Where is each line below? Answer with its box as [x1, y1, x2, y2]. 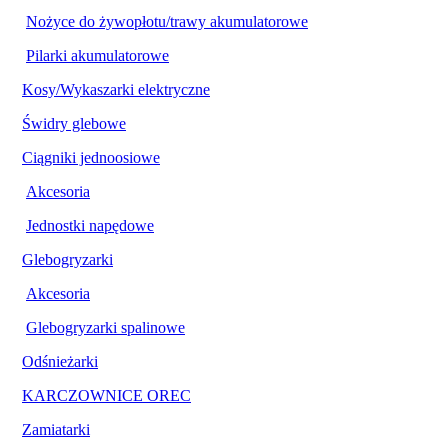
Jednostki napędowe [26, 216, 154, 234]
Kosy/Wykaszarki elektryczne [22, 80, 210, 98]
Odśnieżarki [22, 352, 98, 370]
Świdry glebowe [22, 114, 126, 132]
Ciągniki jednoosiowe [22, 148, 160, 166]
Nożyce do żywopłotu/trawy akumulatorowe [26, 12, 308, 30]
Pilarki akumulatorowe [26, 46, 169, 64]
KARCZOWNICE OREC [22, 386, 191, 404]
